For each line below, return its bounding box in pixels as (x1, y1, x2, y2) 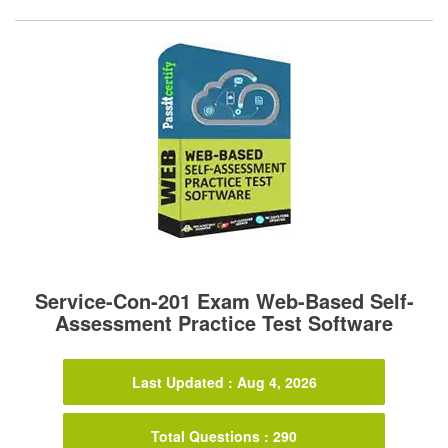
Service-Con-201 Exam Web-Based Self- (34, 286, 414, 316)
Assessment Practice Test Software (55, 308, 393, 338)
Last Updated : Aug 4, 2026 (131, 372, 317, 393)
